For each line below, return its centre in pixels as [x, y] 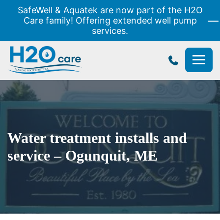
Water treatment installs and [97, 138]
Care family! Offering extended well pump [110, 20]
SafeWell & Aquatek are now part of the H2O [110, 10]
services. [110, 31]
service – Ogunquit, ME [82, 155]
